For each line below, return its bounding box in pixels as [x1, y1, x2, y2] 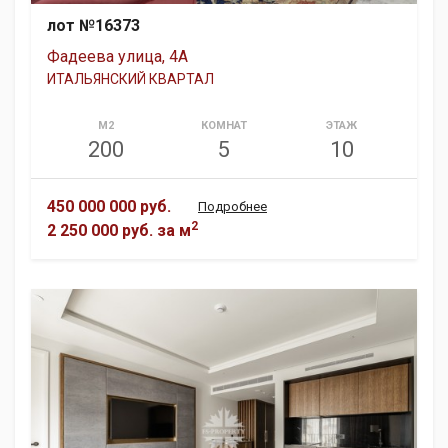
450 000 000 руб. [47, 196, 171, 216]
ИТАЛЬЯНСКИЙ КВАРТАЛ [47, 70, 214, 87]
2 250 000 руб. [47, 220, 153, 240]
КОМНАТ [200, 118, 247, 132]
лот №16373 [47, 15, 140, 35]
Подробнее [198, 198, 267, 214]
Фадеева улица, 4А [47, 46, 188, 66]
